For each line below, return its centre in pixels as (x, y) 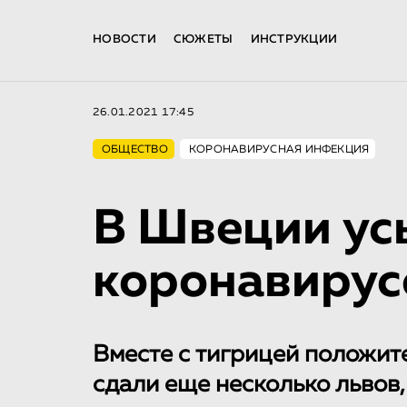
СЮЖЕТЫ (203, 40)
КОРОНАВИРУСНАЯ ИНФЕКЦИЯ (279, 150)
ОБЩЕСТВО (135, 150)
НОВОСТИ (124, 40)
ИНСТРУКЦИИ (294, 40)
